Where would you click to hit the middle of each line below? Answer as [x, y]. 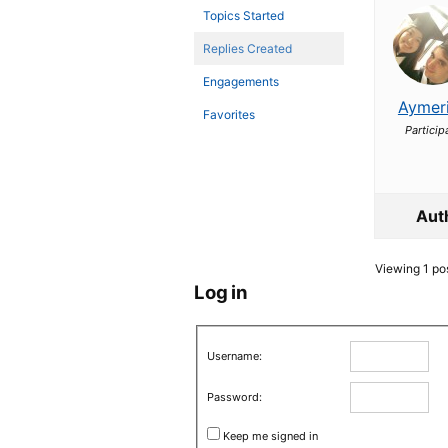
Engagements [241, 81]
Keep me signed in [270, 435]
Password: [234, 396]
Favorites [229, 114]
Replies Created [248, 48]
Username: [234, 355]
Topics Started [244, 15]
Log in [221, 292]
